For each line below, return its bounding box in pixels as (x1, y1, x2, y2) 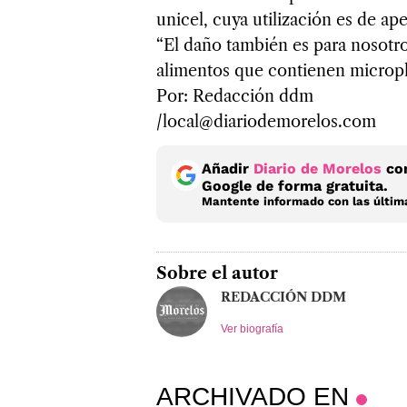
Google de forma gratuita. (202, 176, 388, 194)
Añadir (202, 159, 253, 177)
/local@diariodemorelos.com (156, 111, 376, 132)
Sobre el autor (156, 263, 278, 283)
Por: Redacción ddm (156, 85, 313, 106)
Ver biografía (221, 322, 283, 335)
